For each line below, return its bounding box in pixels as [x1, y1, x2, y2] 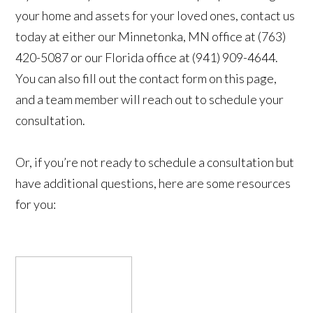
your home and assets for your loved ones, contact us [15, 8, 296, 24]
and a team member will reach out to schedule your [15, 92, 284, 108]
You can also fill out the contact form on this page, [15, 71, 277, 87]
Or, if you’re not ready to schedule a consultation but [15, 154, 295, 170]
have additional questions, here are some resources [15, 175, 291, 191]
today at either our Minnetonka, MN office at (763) [15, 29, 286, 45]
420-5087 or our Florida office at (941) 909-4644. [15, 50, 279, 66]
